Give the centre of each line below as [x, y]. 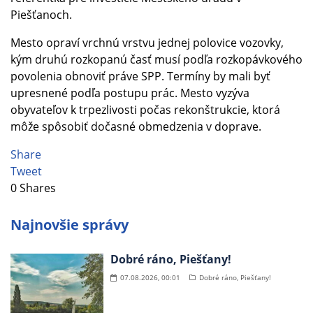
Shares [38, 188]
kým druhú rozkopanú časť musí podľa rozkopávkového [156, 60]
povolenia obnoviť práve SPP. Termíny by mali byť [140, 77]
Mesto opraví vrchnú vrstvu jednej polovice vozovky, [147, 43]
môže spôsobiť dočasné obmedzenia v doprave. [136, 127]
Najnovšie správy [70, 225]
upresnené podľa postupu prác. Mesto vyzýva [130, 93]
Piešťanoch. [41, 15]
